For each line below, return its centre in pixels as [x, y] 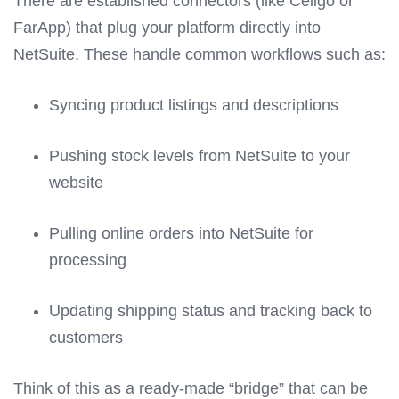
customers [86, 338]
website [76, 183]
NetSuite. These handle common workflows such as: [199, 55]
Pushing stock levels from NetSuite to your [199, 156]
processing [88, 261]
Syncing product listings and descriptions [194, 106]
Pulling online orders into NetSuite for [181, 234]
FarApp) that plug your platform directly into [167, 28]
